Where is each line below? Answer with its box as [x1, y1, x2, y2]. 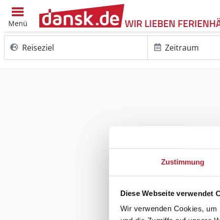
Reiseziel [22, 42, 54, 53]
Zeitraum [165, 42, 199, 53]
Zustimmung [161, 158, 205, 166]
